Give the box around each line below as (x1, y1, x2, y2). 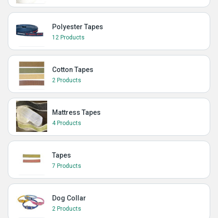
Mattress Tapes (52, 109, 101, 116)
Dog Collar (52, 194, 86, 202)
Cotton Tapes (52, 66, 93, 73)
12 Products (52, 34, 85, 41)
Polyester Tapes (52, 23, 103, 31)
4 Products (52, 120, 81, 127)
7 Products (52, 163, 81, 169)
